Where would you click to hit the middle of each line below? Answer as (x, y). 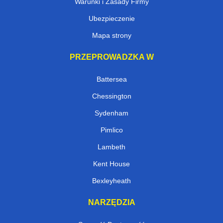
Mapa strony (111, 35)
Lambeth (111, 147)
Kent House (111, 164)
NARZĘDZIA (111, 202)
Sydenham (111, 113)
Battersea (111, 79)
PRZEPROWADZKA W (111, 57)
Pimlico (111, 130)
